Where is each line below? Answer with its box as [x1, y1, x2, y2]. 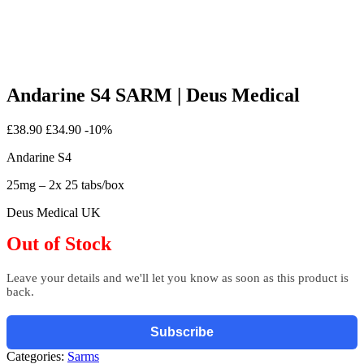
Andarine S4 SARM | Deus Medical [6, 84, 300, 106]
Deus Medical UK [6, 205, 101, 219]
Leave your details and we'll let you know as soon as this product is [6, 271, 349, 284]
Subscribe [150, 324, 214, 339]
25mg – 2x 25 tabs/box [6, 177, 124, 192]
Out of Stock [6, 232, 111, 254]
